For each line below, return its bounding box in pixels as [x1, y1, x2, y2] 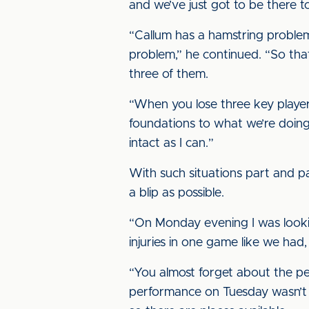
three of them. [129, 68, 208, 81]
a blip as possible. [129, 187, 224, 199]
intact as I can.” [129, 137, 214, 150]
